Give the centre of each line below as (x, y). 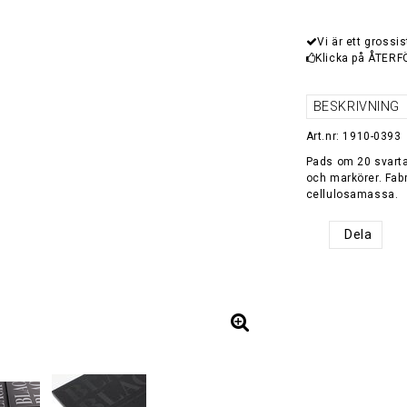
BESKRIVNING (357, 107)
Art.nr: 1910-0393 (353, 136)
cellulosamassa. (352, 194)
